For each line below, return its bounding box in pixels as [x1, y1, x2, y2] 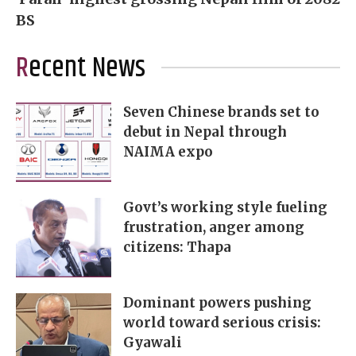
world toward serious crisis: [123, 314, 321, 332]
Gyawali [123, 334, 182, 352]
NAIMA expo [123, 143, 213, 161]
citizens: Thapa [123, 238, 231, 257]
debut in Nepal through [123, 123, 287, 141]
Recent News [29, 47, 145, 91]
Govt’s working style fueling [123, 199, 327, 217]
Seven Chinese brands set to [123, 103, 319, 122]
